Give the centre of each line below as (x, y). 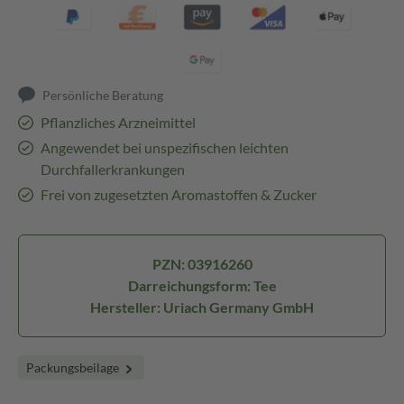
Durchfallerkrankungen (112, 169)
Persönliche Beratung (103, 95)
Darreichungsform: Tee (202, 285)
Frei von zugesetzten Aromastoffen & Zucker (178, 194)
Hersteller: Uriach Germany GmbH (202, 307)
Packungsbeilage (74, 367)
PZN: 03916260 (202, 264)
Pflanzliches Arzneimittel (118, 122)
